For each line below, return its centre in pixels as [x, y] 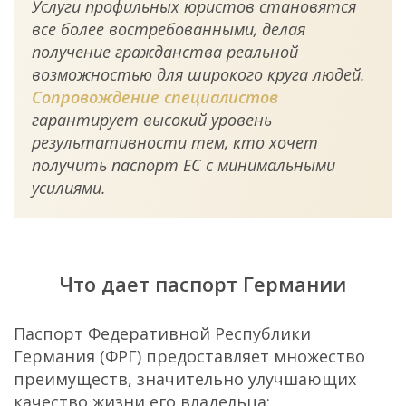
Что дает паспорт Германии [203, 284]
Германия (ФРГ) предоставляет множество [189, 356]
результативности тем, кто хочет [175, 142]
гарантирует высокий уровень [152, 120]
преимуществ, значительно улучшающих [185, 379]
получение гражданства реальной [165, 52]
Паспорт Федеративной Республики [162, 333]
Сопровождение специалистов [155, 97]
